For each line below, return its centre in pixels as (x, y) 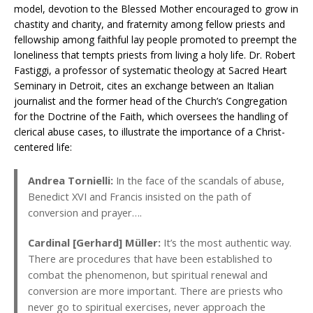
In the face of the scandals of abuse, (199, 181)
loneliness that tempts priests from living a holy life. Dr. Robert (155, 55)
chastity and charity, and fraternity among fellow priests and (150, 24)
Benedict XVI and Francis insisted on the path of (139, 197)
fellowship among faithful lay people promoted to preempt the (155, 40)
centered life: (43, 147)
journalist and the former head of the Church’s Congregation (151, 101)
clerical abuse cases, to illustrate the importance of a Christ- (150, 132)
